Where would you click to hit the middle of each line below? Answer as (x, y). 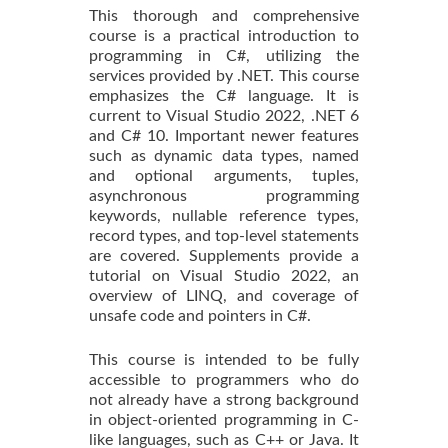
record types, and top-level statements (224, 235)
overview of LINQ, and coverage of (224, 295)
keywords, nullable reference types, (224, 215)
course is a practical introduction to (224, 35)
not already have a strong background (224, 399)
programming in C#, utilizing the (224, 55)
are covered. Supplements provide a (224, 255)
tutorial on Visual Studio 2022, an (224, 275)
